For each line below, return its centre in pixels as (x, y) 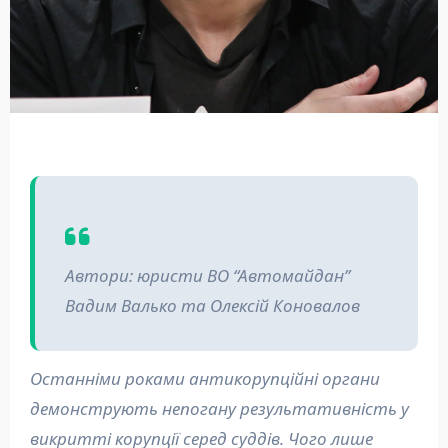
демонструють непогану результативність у (219, 408)
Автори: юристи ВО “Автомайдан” (207, 275)
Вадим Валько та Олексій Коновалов (212, 305)
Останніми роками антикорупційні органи (35, 378)
